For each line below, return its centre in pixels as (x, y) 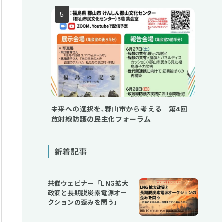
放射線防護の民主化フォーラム (101, 119)
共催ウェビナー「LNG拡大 (88, 183)
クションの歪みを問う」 (84, 202)
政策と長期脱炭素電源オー (87, 193)
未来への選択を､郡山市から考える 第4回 (119, 109)
